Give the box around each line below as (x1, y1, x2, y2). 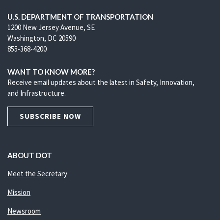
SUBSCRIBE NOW (20, 111, 81, 121)
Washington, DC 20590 (7, 33, 76, 43)
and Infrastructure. (7, 88, 66, 98)
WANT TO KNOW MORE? (7, 67, 95, 76)
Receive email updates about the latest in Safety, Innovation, (7, 78, 194, 87)
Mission (7, 188, 30, 197)
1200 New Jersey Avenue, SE (7, 23, 95, 32)
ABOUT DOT (7, 151, 52, 160)
